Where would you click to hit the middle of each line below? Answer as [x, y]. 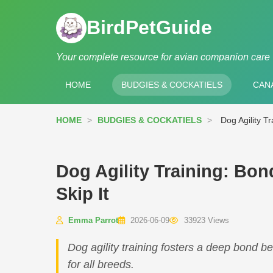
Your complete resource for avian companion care [163, 57]
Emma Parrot [93, 220]
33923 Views [205, 220]
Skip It [83, 194]
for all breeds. [101, 264]
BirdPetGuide [149, 27]
